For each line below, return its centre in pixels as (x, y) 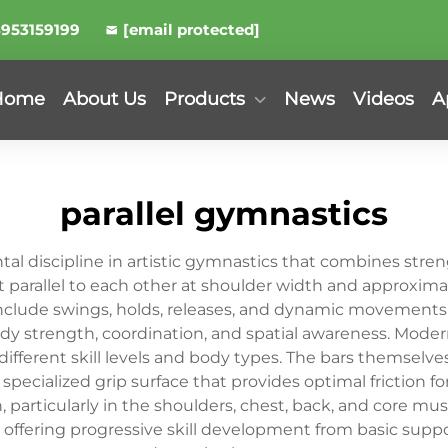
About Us (104, 99)
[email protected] (191, 29)
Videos (383, 99)
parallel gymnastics (224, 213)
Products (204, 99)
